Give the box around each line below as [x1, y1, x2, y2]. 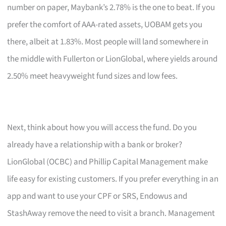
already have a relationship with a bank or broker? [7, 138, 183, 151]
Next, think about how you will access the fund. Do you [7, 121, 197, 134]
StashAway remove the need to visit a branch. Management [7, 207, 215, 219]
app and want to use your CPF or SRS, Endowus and [7, 190, 188, 202]
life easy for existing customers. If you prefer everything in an [7, 173, 219, 185]
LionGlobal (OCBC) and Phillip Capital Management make [7, 155, 208, 168]
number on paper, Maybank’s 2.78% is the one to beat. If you [7, 1, 215, 14]
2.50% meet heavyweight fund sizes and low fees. [7, 70, 178, 82]
